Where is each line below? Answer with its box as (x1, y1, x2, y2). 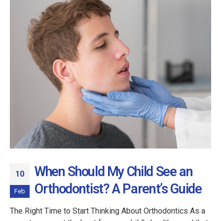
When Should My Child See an (35, 163, 193, 180)
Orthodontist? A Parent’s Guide (35, 181, 202, 197)
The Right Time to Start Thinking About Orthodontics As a (10, 206, 205, 216)
